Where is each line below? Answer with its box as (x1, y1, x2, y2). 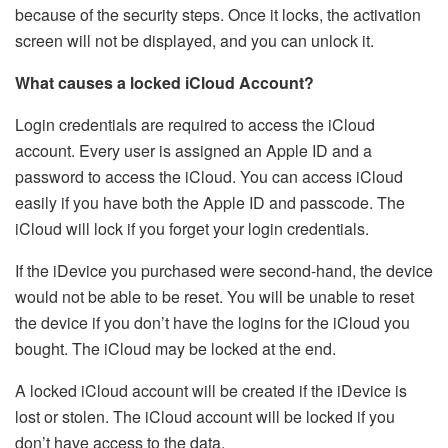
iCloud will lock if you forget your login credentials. (15, 216, 369, 240)
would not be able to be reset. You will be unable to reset (15, 284, 414, 308)
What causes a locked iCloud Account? (15, 70, 314, 94)
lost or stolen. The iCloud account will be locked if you (15, 404, 395, 428)
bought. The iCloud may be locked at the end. (15, 336, 336, 360)
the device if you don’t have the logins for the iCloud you (15, 310, 410, 334)
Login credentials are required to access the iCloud (15, 112, 375, 136)
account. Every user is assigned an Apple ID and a (15, 138, 372, 162)
